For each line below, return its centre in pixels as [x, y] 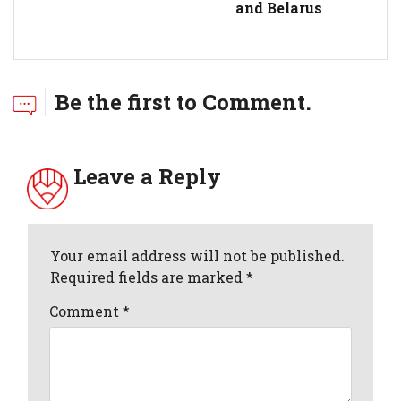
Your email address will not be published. [198, 255]
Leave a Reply [147, 176]
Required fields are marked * [152, 277]
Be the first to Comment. [183, 102]
